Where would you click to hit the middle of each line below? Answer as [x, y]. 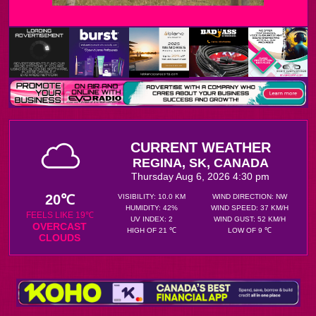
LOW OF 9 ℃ [250, 230]
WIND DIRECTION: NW [250, 196]
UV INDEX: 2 [151, 219]
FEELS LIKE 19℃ [60, 215]
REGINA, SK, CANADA [200, 163]
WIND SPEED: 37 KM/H [250, 208]
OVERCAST [60, 226]
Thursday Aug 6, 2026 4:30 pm [200, 176]
